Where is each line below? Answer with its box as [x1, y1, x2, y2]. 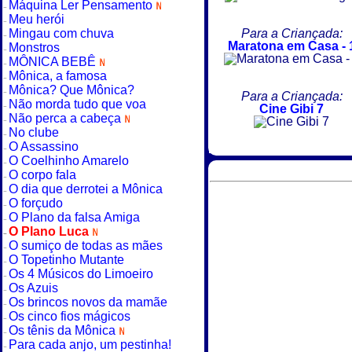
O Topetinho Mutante [8, 252, 124, 266]
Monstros [8, 40, 60, 54]
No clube [8, 125, 59, 139]
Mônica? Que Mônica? [8, 82, 134, 97]
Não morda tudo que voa [8, 97, 146, 111]
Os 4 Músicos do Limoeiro [8, 266, 153, 280]
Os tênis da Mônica [8, 323, 119, 337]
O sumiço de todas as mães [8, 238, 163, 252]
